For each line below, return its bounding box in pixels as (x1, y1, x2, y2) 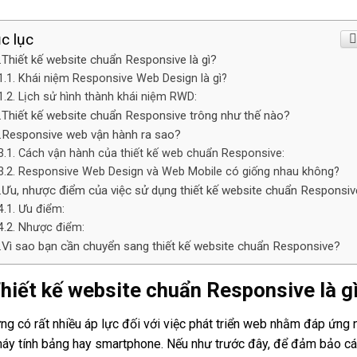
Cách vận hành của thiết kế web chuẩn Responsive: (18, 147, 284, 160)
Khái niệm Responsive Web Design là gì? (18, 72, 227, 85)
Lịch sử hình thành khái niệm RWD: (18, 90, 197, 104)
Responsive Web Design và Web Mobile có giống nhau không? (18, 165, 339, 178)
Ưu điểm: (18, 202, 65, 216)
